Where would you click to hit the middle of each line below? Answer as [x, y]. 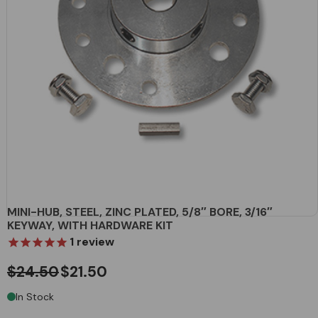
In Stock [35, 296]
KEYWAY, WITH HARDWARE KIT [90, 225]
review [94, 241]
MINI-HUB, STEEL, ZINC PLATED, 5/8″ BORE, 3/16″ [140, 212]
